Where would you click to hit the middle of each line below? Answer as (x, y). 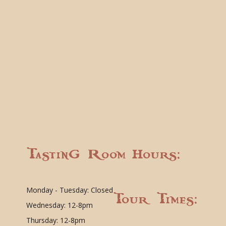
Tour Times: (155, 199)
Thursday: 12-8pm (55, 220)
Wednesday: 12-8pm (59, 205)
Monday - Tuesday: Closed (69, 190)
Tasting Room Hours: (103, 154)
